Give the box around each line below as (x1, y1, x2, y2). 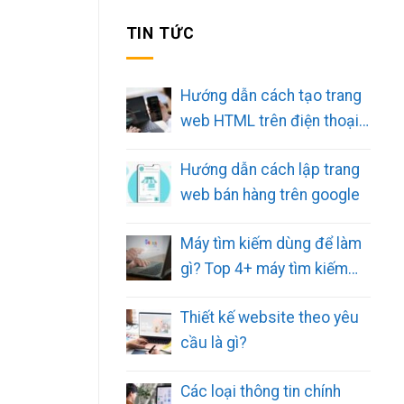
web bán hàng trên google (179, 185, 360, 204)
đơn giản (179, 136, 241, 155)
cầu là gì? (179, 333, 247, 352)
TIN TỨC (125, 24, 195, 43)
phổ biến (179, 284, 239, 303)
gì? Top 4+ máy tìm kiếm (179, 259, 348, 278)
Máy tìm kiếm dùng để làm (179, 234, 362, 252)
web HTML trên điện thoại (179, 111, 359, 130)
